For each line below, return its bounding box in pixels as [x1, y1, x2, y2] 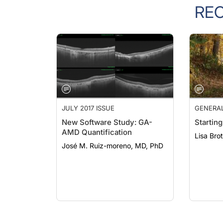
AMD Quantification [62, 127, 132, 137]
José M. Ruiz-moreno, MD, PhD [62, 141, 163, 150]
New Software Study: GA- [62, 117, 152, 127]
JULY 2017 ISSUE [62, 104, 114, 112]
